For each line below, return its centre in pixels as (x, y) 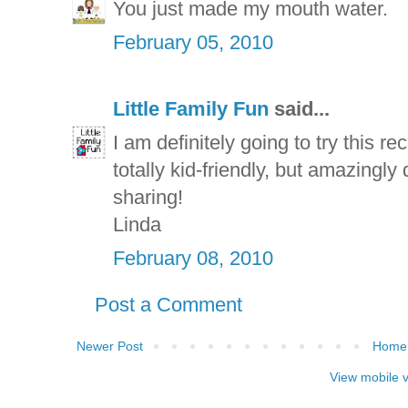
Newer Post (110, 347)
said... (299, 109)
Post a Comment (168, 305)
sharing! (148, 198)
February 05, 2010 (193, 43)
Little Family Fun (191, 109)
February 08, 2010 (193, 259)
